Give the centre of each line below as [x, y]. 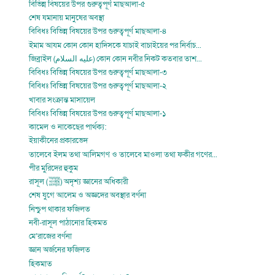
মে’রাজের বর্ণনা [51, 237]
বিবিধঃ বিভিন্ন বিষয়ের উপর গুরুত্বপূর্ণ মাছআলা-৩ [98, 73]
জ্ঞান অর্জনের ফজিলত [60, 250]
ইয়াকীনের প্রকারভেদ [59, 141]
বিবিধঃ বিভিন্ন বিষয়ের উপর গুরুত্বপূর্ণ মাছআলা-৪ [98, 32]
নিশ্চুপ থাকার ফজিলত [60, 209]
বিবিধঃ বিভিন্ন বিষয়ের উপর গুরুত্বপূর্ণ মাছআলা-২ [98, 86]
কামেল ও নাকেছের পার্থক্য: [68, 127]
